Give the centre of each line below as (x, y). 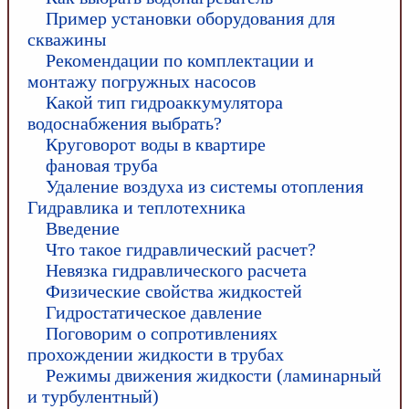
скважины (67, 39)
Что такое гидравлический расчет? (181, 249)
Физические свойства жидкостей (174, 291)
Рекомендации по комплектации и (180, 60)
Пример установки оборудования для (190, 18)
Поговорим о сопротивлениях (162, 333)
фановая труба (102, 165)
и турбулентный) (93, 396)
